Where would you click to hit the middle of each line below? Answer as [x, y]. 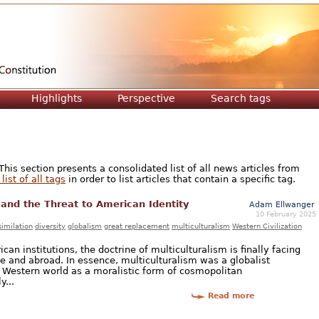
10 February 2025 [286, 213]
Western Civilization [267, 225]
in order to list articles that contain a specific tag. [181, 179]
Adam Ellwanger [282, 204]
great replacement [137, 225]
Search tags [241, 98]
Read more [231, 296]
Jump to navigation [159, 12]
